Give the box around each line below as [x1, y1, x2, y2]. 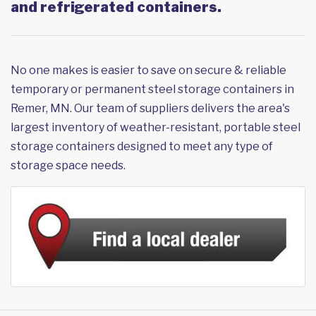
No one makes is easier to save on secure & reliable [11, 63, 286, 78]
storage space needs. [11, 159, 126, 173]
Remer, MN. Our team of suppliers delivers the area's [11, 102, 290, 116]
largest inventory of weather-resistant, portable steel [11, 121, 300, 135]
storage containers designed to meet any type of [11, 140, 273, 154]
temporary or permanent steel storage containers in [11, 83, 294, 97]
